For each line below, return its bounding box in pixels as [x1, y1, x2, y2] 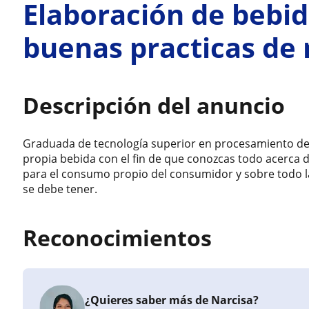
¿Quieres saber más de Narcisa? [85, 292, 259, 308]
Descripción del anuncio [23, 90, 286, 120]
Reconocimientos [23, 223, 212, 252]
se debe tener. [23, 181, 98, 197]
